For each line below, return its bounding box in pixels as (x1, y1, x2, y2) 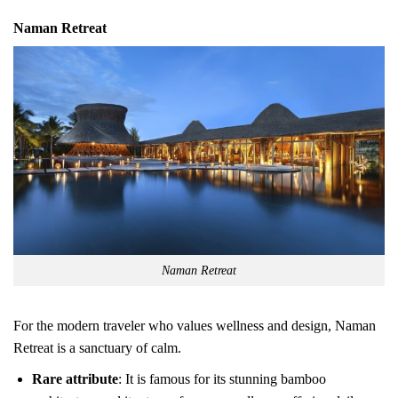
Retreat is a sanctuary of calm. (13, 339, 181, 355)
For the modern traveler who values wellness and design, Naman (13, 317, 376, 333)
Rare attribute (31, 370, 118, 386)
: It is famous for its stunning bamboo (117, 370, 326, 386)
